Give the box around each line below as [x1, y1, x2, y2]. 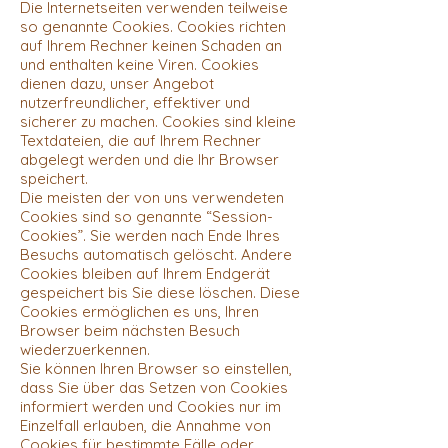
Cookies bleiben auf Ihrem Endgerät [20, 263, 270, 283]
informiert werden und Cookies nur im [20, 396, 281, 416]
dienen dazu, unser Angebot [20, 73, 214, 93]
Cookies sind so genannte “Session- [20, 206, 273, 226]
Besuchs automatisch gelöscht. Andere [20, 244, 292, 264]
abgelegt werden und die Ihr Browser [20, 149, 279, 169]
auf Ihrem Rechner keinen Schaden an [20, 35, 282, 55]
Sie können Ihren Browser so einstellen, [20, 358, 292, 378]
